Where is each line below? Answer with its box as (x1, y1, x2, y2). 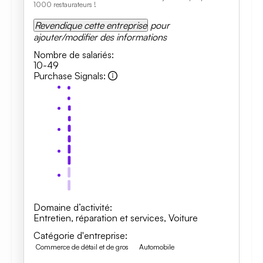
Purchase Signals (33, 70, 103, 82)
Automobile (139, 242, 174, 251)
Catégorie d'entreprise (33, 230, 125, 241)
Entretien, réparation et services (33, 212, 164, 224)
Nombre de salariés (33, 49, 112, 60)
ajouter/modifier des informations (33, 31, 167, 43)
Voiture (168, 212, 198, 224)
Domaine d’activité (33, 201, 110, 213)
